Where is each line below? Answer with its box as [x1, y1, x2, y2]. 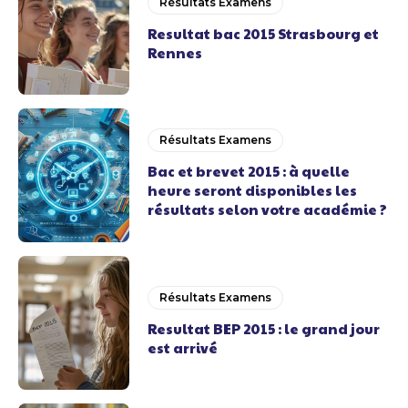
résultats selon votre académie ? [148, 199, 388, 219]
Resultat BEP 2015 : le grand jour [148, 318, 381, 338]
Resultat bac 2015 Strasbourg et [148, 24, 380, 43]
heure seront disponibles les [148, 180, 358, 200]
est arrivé [148, 337, 219, 357]
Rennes [148, 43, 203, 62]
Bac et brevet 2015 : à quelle [148, 161, 351, 181]
